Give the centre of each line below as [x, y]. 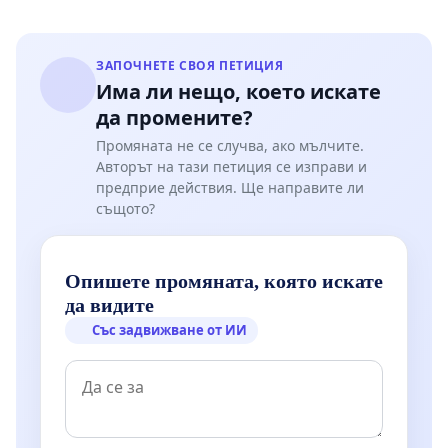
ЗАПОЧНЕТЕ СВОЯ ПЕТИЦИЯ [190, 66]
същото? [125, 209]
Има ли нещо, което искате [238, 92]
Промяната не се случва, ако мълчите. [230, 146]
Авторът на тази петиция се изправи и [231, 167]
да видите [109, 305]
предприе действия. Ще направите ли [230, 188]
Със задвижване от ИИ [170, 330]
